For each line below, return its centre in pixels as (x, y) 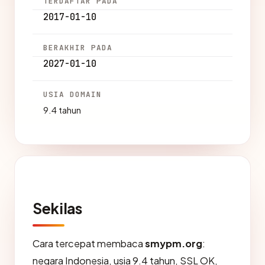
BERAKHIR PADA (78, 48)
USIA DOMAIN (73, 94)
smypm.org (174, 243)
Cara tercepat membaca (89, 243)
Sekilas (57, 208)
